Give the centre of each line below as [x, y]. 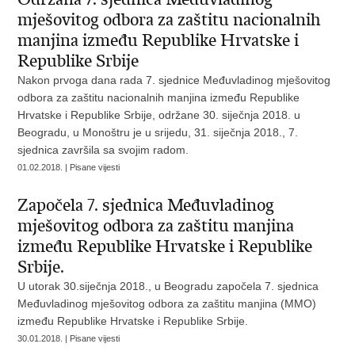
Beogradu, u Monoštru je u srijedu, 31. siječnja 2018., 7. [158, 132]
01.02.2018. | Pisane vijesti [69, 167]
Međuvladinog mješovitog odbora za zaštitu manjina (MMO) [167, 303]
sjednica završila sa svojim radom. [103, 150]
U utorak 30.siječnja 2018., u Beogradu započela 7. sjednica [168, 286]
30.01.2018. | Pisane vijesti [69, 338]
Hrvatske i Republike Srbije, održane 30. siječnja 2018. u [159, 115]
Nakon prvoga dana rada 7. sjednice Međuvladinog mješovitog [174, 80]
